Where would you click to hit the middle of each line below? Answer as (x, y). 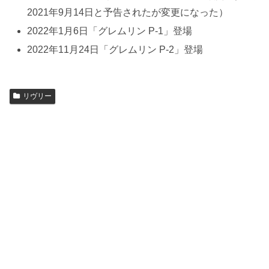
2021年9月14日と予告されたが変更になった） (128, 12)
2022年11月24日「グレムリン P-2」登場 (115, 50)
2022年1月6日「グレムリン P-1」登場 (110, 31)
